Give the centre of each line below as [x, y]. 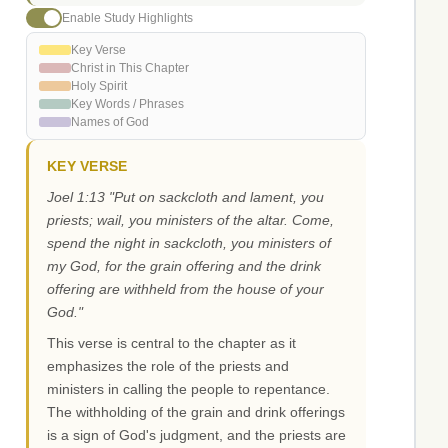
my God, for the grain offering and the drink [184, 266]
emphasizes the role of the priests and [168, 366]
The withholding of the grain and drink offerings [196, 412]
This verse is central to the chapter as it [171, 343]
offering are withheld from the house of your [185, 289]
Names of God [110, 122]
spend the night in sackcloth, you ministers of [189, 243]
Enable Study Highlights [127, 17]
